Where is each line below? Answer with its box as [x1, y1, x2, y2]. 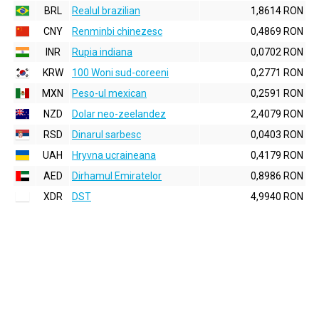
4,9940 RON [251, 191, 303, 202]
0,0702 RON [251, 46, 303, 58]
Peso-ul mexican [72, 88, 147, 99]
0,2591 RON [251, 88, 303, 99]
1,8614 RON [251, 5, 303, 16]
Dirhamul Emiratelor [72, 170, 162, 182]
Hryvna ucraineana [72, 150, 156, 161]
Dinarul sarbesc [72, 129, 141, 140]
